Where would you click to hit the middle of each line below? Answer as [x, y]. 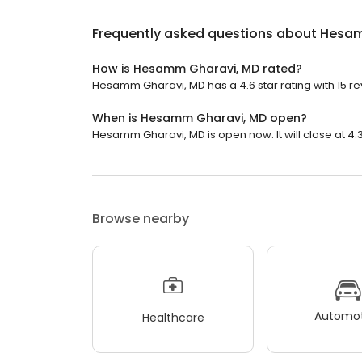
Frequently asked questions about [206, 34]
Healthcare [173, 317]
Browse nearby [141, 219]
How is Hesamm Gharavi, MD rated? [197, 69]
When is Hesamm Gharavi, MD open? [200, 118]
